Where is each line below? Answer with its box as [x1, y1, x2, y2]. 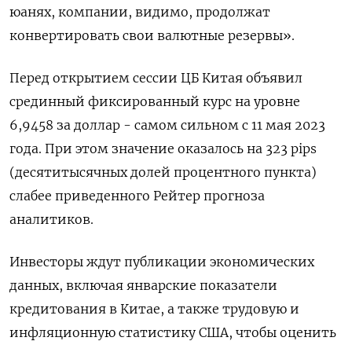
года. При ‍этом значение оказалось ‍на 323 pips [9, 140, 317, 156]
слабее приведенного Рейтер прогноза [9, 187, 265, 203]
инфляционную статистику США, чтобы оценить [9, 324, 336, 340]
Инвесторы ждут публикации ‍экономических [9, 253, 314, 269]
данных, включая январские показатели [9, 277, 277, 293]
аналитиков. [9, 211, 93, 227]
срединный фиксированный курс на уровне [9, 93, 300, 109]
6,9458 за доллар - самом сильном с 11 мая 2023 [9, 116, 325, 133]
